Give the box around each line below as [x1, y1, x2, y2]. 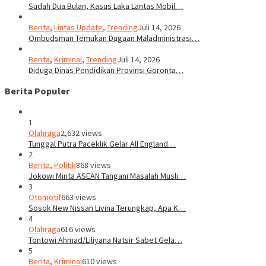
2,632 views [61, 128, 102, 139]
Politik [54, 160, 76, 171]
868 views [76, 160, 111, 171]
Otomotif [28, 192, 61, 203]
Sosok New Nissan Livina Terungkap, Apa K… [28, 202, 186, 214]
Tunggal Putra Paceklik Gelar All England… [28, 138, 176, 150]
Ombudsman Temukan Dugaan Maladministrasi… [28, 32, 199, 43]
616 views [61, 224, 96, 235]
